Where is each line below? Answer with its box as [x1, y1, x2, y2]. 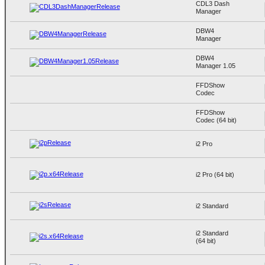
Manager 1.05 [195, 62, 235, 69]
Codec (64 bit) [195, 116, 237, 124]
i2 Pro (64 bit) [195, 170, 234, 178]
